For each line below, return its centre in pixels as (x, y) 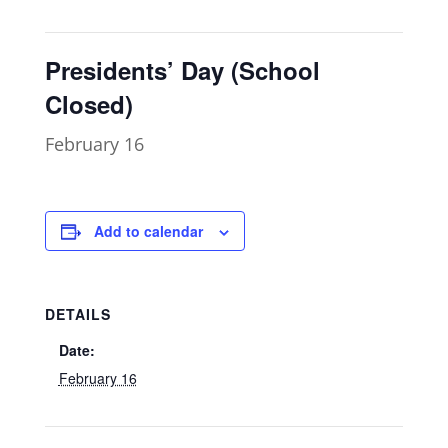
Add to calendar (148, 231)
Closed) (88, 104)
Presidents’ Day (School (182, 70)
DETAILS (77, 314)
